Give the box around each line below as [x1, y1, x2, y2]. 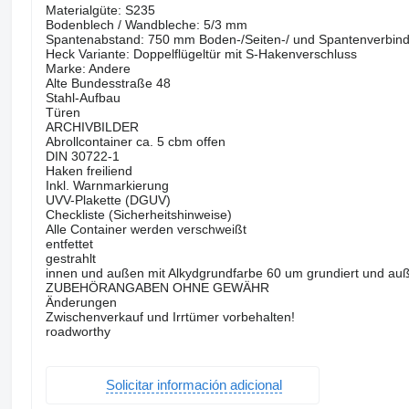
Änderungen [45, 294, 117, 309]
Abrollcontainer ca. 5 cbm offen [45, 133, 225, 149]
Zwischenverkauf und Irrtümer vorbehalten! [45, 309, 295, 324]
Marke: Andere [45, 60, 131, 76]
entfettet [45, 236, 93, 251]
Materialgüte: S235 [45, 2, 155, 17]
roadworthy [45, 323, 110, 339]
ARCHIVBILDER [45, 119, 139, 134]
